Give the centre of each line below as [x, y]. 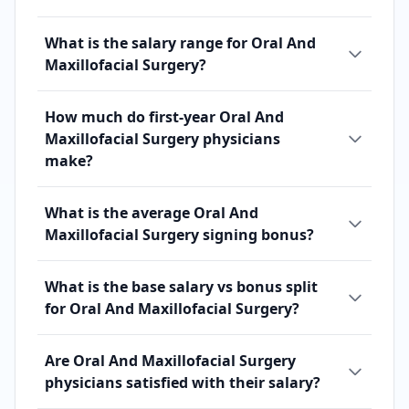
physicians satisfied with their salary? [183, 383]
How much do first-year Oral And [164, 117]
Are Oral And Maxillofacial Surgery [170, 361]
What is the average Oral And [152, 213]
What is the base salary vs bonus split [181, 287]
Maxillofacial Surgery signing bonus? [179, 235]
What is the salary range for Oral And [180, 43]
